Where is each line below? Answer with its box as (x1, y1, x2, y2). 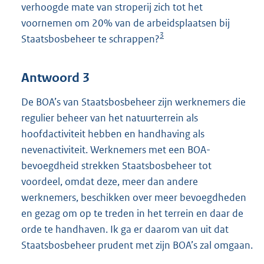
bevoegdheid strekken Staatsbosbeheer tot (21, 159, 212, 172)
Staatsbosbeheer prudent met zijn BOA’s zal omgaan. (21, 238, 253, 252)
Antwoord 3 (21, 70, 90, 85)
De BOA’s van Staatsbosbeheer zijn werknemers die (21, 95, 246, 108)
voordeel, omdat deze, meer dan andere (21, 174, 198, 188)
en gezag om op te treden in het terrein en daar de (21, 206, 243, 220)
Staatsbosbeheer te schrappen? (21, 32, 160, 46)
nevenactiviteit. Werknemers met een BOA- (21, 143, 210, 156)
